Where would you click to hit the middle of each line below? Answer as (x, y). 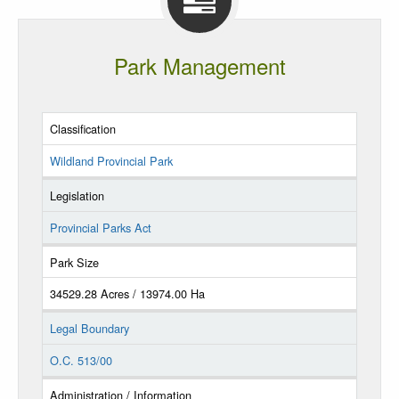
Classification (82, 128)
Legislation (77, 195)
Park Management (199, 65)
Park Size (74, 262)
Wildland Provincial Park (111, 160)
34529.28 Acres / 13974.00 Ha (127, 294)
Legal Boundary (89, 329)
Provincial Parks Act (100, 227)
